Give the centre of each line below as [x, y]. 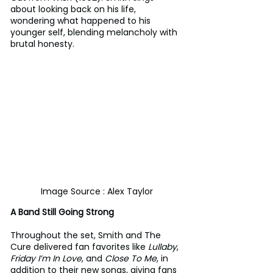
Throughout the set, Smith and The [87, 235]
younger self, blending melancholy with [95, 32]
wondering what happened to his [82, 20]
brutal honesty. [42, 44]
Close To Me [131, 258]
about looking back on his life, [74, 9]
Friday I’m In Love [46, 258]
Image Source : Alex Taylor [97, 191]
